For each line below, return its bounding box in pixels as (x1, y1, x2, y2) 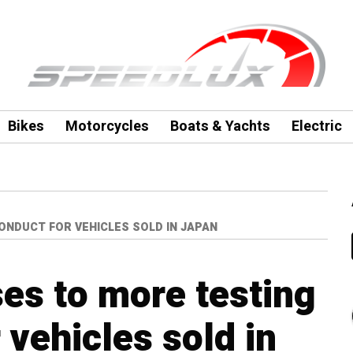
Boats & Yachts (169, 116, 270, 137)
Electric (291, 116, 342, 137)
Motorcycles (65, 116, 149, 137)
